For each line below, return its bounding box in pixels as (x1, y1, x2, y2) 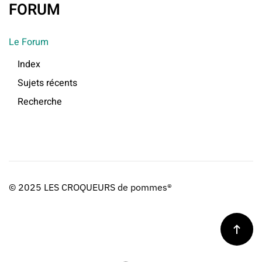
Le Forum (9, 35, 49, 49)
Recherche (18, 94, 62, 109)
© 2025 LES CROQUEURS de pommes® (9, 181, 172, 194)
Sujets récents (18, 75, 77, 90)
